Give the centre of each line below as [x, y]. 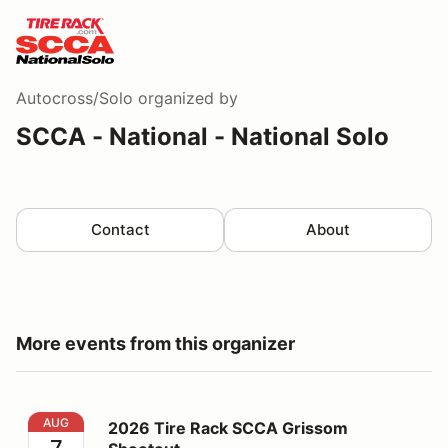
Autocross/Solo [74, 97]
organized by [185, 97]
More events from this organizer [155, 343]
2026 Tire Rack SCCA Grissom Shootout [181, 422]
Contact [120, 229]
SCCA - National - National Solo [202, 136]
